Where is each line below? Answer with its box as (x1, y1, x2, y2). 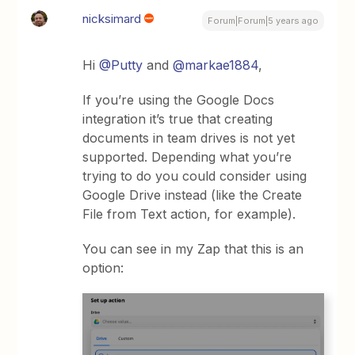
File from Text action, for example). (82, 205, 296, 222)
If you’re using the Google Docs (82, 91, 275, 108)
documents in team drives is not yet (82, 129, 296, 146)
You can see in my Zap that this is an (82, 240, 304, 257)
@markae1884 (173, 56, 259, 73)
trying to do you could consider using (82, 167, 307, 184)
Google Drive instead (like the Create (82, 186, 303, 203)
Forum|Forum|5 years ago (207, 14, 319, 26)
